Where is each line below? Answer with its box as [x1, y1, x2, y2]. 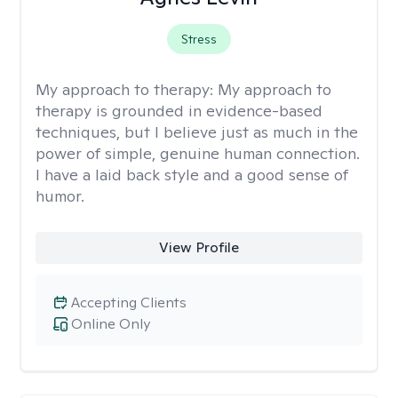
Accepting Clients [71, 293, 187, 312]
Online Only [71, 314, 150, 333]
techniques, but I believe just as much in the [36, 122, 358, 142]
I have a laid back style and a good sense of [36, 164, 348, 185]
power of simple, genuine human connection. [36, 143, 360, 163]
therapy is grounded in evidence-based [36, 100, 322, 121]
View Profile [158, 238, 239, 257]
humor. [36, 186, 84, 206]
